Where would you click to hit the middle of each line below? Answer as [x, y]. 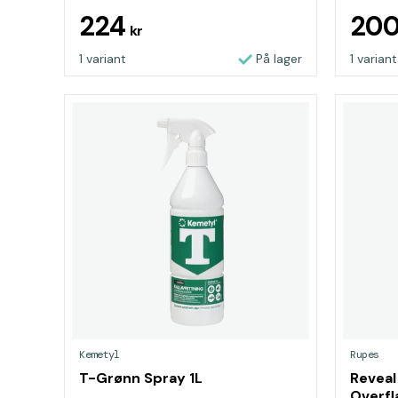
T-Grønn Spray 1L [141, 378]
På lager [279, 59]
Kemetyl [99, 354]
